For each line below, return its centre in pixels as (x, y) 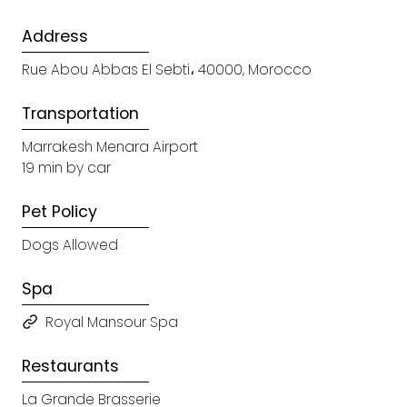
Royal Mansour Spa (112, 323)
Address (55, 37)
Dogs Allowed (70, 245)
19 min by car (66, 168)
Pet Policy (60, 212)
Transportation (80, 114)
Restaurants (70, 367)
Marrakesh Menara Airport (110, 147)
